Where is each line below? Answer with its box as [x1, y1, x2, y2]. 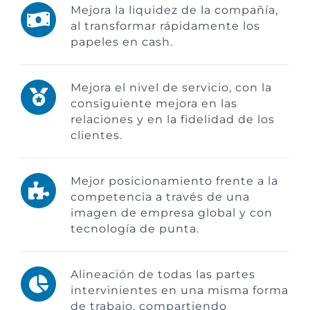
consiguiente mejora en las [71, 96, 237, 110]
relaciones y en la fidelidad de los [71, 112, 275, 126]
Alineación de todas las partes [71, 267, 255, 281]
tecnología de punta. [71, 221, 199, 235]
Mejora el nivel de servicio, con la [71, 80, 272, 94]
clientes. [71, 128, 122, 142]
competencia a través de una [71, 190, 250, 203]
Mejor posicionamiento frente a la [71, 174, 278, 188]
